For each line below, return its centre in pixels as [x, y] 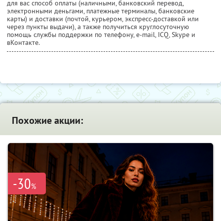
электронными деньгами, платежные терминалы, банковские [101, 11]
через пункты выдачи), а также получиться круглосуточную [98, 27]
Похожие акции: [47, 121]
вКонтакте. [23, 43]
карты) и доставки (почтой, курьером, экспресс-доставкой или [103, 19]
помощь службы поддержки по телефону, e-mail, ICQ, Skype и [101, 35]
